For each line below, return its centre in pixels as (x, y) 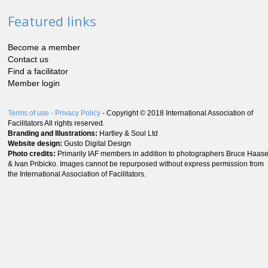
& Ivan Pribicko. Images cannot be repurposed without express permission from (136, 164)
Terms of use (28, 113)
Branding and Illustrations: (53, 134)
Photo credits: (33, 154)
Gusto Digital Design (98, 144)
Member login (34, 83)
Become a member (44, 48)
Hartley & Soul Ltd (128, 134)
